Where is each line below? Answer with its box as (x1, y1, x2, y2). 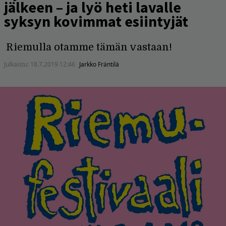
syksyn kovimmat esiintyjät (4, 11, 188, 31)
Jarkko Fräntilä (79, 60, 119, 69)
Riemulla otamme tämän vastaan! (6, 41, 172, 53)
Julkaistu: (4, 60, 30, 69)
